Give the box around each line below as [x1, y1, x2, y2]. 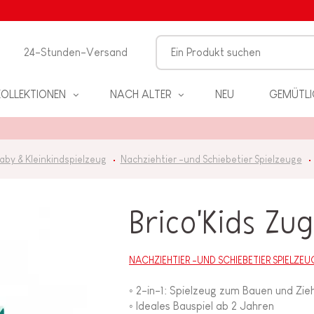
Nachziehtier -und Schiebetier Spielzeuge [120, 153, 302, 165]
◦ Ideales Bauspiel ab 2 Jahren [129, 300, 275, 313]
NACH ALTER [109, 88, 171, 100]
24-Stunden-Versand [24, 46, 128, 58]
